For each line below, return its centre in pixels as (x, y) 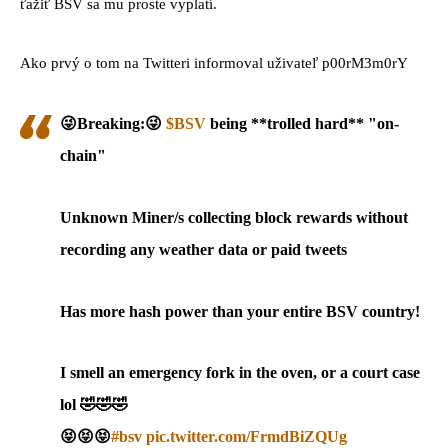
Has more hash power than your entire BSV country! (240, 311)
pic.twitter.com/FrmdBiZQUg (246, 437)
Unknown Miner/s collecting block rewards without (234, 217)
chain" (83, 155)
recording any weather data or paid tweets (203, 249)
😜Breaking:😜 (113, 123)
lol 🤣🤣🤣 (94, 405)
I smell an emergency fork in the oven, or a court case (240, 373)
